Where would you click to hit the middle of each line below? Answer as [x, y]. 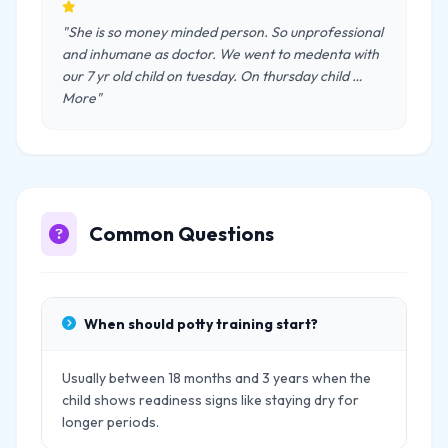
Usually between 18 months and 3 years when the [216, 378]
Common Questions [181, 233]
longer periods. [110, 422]
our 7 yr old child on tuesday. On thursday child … [212, 76]
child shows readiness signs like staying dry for [210, 400]
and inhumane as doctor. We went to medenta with [220, 54]
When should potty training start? [201, 324]
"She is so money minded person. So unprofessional [222, 32]
